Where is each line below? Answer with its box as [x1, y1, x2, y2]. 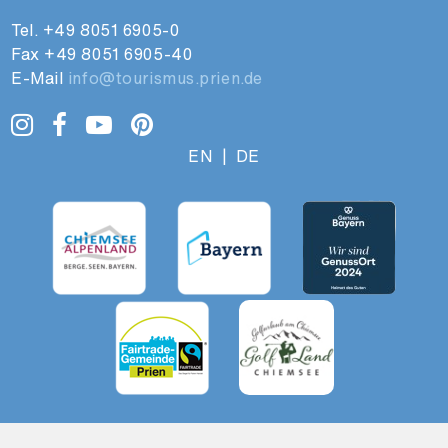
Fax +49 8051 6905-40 [11, 41, 193, 66]
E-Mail [11, 65, 68, 90]
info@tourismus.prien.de [67, 65, 263, 90]
